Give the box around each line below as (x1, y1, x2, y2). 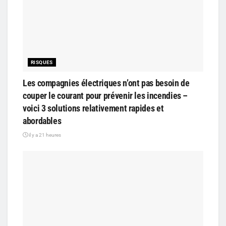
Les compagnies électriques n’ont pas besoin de (23, 77, 190, 88)
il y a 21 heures (28, 132, 61, 138)
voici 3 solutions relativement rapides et (23, 102, 164, 114)
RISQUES (31, 59, 53, 65)
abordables (23, 115, 62, 126)
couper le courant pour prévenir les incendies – (23, 90, 188, 101)
